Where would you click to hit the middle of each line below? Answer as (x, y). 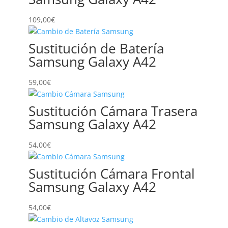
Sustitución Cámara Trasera (113, 111)
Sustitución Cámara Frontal (111, 174)
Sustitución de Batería (96, 48)
